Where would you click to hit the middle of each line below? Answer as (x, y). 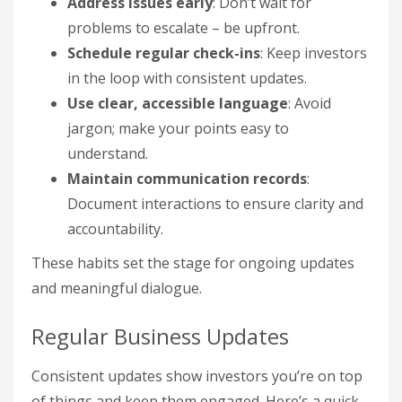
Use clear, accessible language (178, 103)
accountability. (115, 228)
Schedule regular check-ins (164, 52)
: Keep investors (314, 52)
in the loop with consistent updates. (187, 78)
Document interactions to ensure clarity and (215, 203)
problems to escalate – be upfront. (184, 27)
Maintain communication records (187, 178)
